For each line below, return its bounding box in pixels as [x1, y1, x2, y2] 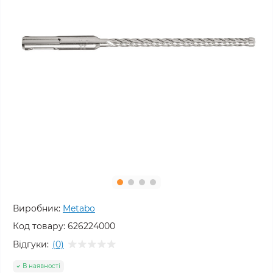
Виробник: [13, 203, 60, 214]
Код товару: [13, 221, 65, 232]
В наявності [23, 262, 60, 270]
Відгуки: [13, 238, 49, 250]
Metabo [63, 203, 95, 214]
